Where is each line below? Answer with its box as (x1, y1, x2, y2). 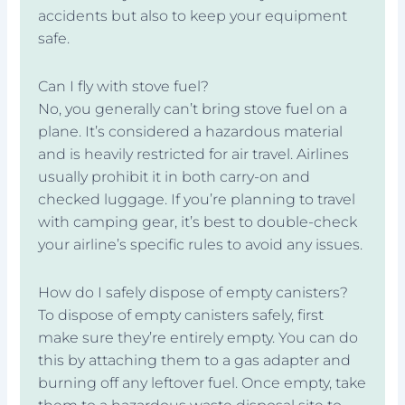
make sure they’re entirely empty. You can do (38, 328, 359, 346)
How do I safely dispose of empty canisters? (38, 283, 349, 301)
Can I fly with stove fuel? (38, 77, 210, 95)
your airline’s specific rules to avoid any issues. (38, 235, 363, 253)
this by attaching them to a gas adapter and (38, 351, 352, 369)
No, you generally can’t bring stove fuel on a (38, 99, 348, 118)
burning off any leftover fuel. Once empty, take (38, 373, 367, 391)
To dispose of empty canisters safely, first (38, 306, 325, 324)
